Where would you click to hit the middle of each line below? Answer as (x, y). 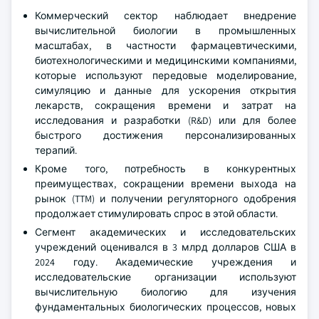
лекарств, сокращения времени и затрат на (166, 105)
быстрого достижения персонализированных (166, 135)
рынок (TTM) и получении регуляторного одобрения (166, 199)
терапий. (56, 150)
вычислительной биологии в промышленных (166, 31)
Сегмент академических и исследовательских (166, 232)
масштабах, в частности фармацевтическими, (166, 46)
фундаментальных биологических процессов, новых (166, 307)
